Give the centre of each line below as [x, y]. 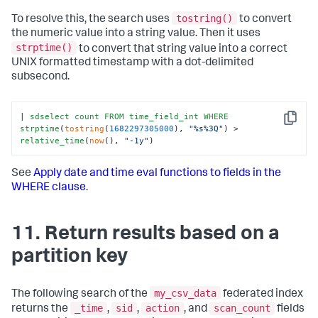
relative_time [53, 140]
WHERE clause [49, 188]
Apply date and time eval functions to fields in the [157, 174]
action [163, 308]
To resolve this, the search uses [92, 20]
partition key [70, 258]
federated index [262, 294]
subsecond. [40, 78]
